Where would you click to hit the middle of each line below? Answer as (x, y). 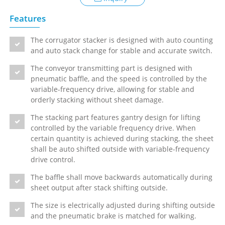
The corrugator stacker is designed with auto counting (122, 40)
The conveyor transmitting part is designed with (112, 68)
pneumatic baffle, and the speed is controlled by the (119, 79)
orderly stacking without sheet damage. (97, 100)
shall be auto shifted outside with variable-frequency (120, 149)
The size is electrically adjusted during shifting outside (123, 205)
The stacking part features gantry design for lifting (116, 118)
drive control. (53, 160)
